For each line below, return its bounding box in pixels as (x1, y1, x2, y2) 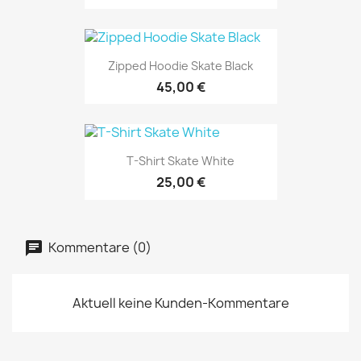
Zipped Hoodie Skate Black (108, 58, 253, 74)
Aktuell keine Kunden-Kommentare (72, 293, 289, 312)
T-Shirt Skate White (127, 153, 234, 169)
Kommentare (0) (46, 238, 151, 256)
